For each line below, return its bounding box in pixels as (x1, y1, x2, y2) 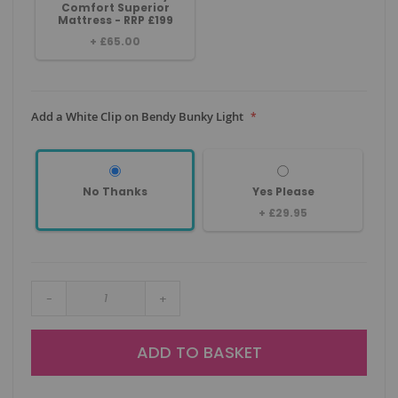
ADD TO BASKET (136, 341, 262, 364)
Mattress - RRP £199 (57, 12, 173, 28)
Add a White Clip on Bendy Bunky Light (31, 108, 243, 125)
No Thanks (83, 184, 147, 200)
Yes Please (251, 184, 314, 200)
